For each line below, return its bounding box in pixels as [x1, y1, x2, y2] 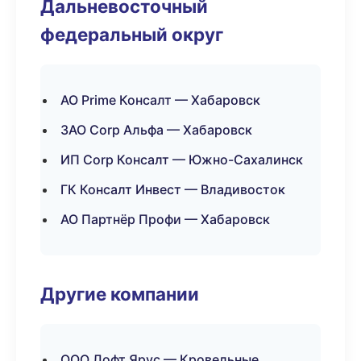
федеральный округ [40, 23, 223, 45]
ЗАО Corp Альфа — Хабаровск [60, 122, 252, 138]
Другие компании [40, 283, 199, 305]
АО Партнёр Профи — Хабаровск [60, 211, 270, 227]
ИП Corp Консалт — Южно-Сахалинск [60, 151, 303, 168]
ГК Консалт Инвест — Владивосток [60, 181, 285, 197]
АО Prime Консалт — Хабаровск [60, 92, 260, 108]
